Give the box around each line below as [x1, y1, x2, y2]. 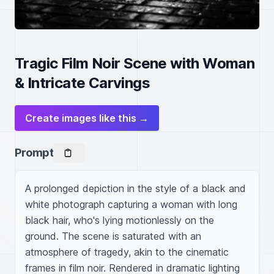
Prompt [15, 146, 54, 159]
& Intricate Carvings [15, 74, 150, 92]
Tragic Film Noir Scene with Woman [15, 54, 255, 72]
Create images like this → [25, 112, 149, 124]
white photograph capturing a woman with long [25, 198, 237, 210]
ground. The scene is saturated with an [25, 230, 201, 242]
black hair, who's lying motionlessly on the [25, 214, 214, 226]
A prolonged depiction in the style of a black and [25, 182, 246, 194]
